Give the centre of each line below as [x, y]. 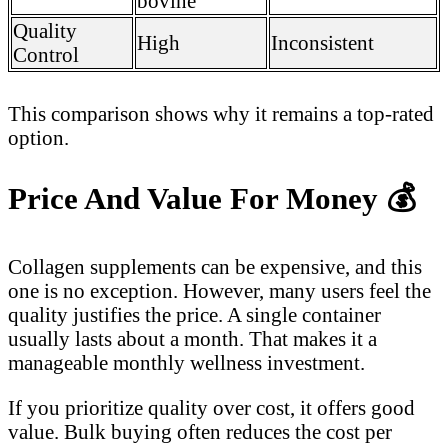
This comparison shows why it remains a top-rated [221, 113]
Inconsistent [322, 42]
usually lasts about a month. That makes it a [192, 338]
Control [46, 54]
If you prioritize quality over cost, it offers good [211, 407]
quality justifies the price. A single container [194, 314]
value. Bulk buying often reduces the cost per [200, 431]
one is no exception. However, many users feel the [219, 290]
